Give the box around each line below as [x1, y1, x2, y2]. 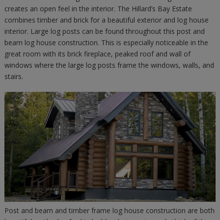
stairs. [4, 72, 23, 81]
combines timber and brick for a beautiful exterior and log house [4, 15, 209, 25]
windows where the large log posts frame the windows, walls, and [4, 60, 214, 70]
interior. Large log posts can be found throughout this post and [4, 27, 205, 36]
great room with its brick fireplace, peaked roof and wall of [4, 49, 191, 58]
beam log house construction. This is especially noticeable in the [4, 38, 208, 47]
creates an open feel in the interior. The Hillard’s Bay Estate [4, 4, 192, 13]
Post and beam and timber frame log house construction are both [4, 205, 215, 215]
